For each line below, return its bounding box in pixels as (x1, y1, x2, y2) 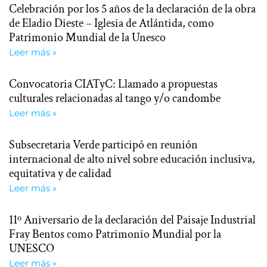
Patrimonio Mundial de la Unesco (9, 29, 166, 45)
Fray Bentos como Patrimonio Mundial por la (9, 226, 221, 242)
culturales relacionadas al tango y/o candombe (9, 90, 221, 106)
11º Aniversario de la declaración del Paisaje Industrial (9, 212, 256, 228)
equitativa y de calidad (9, 165, 111, 181)
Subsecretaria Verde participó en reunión (9, 136, 198, 153)
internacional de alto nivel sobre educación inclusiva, (9, 151, 255, 167)
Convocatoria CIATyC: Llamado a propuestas (9, 76, 218, 92)
